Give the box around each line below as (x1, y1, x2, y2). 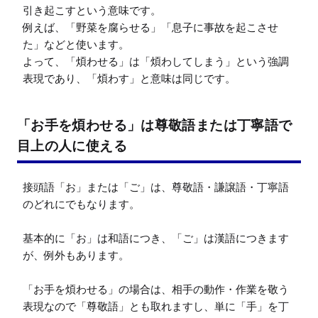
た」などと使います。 (23, 37, 129, 51)
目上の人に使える (17, 137, 127, 153)
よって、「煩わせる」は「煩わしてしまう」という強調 (23, 54, 289, 68)
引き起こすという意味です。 (23, 3, 161, 17)
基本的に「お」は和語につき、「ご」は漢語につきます (23, 231, 289, 245)
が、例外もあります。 (23, 248, 129, 262)
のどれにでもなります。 (23, 197, 140, 211)
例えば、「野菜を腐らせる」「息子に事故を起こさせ (23, 20, 278, 34)
